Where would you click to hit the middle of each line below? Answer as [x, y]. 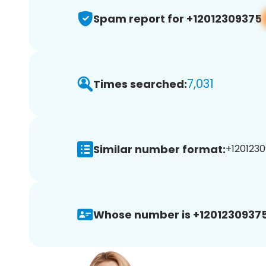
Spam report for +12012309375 [178, 18]
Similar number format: [159, 149]
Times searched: [140, 84]
